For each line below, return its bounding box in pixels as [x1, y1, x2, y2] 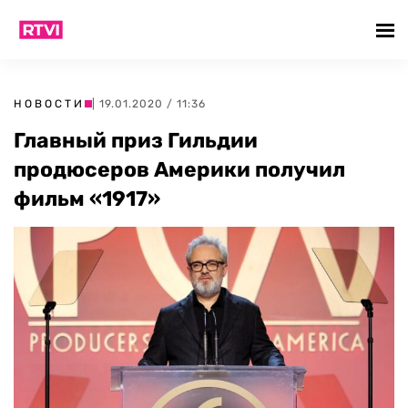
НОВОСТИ [14, 97, 85, 110]
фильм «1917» [14, 186, 160, 211]
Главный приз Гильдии [14, 127, 258, 153]
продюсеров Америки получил [14, 157, 345, 182]
